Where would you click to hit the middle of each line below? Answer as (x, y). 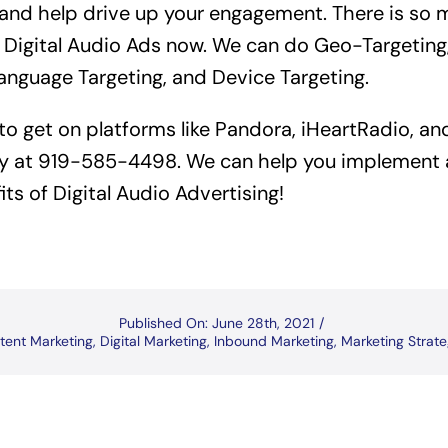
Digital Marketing (153, 341)
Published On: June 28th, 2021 (216, 323)
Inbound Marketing (274, 341)
